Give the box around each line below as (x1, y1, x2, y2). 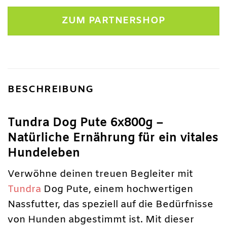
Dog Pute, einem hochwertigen (41, 183, 193, 197)
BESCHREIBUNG (8, 83, 94, 96)
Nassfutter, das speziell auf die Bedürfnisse (8, 198, 213, 212)
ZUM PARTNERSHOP (62, 14, 165, 27)
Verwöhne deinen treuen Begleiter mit (8, 168, 193, 181)
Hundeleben (8, 145, 80, 161)
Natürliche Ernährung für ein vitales (8, 130, 218, 146)
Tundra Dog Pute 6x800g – (8, 115, 164, 131)
